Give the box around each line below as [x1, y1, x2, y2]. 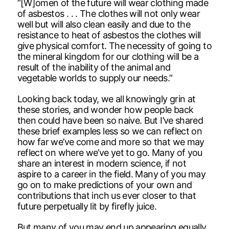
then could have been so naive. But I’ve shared [17, 114, 203, 126]
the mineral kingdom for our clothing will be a [17, 51, 199, 62]
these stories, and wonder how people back [17, 104, 194, 115]
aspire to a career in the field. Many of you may [17, 168, 205, 179]
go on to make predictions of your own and [17, 179, 192, 190]
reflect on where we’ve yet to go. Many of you [17, 147, 202, 158]
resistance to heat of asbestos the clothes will [17, 29, 201, 40]
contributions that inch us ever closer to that [17, 190, 196, 201]
